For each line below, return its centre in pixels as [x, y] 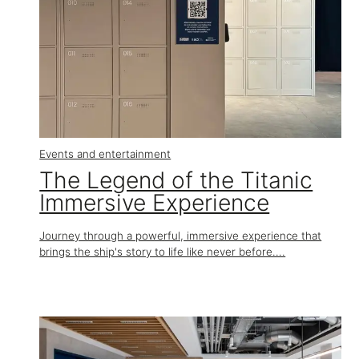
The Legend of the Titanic [176, 180]
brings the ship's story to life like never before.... [163, 252]
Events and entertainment [105, 153]
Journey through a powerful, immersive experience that [181, 236]
